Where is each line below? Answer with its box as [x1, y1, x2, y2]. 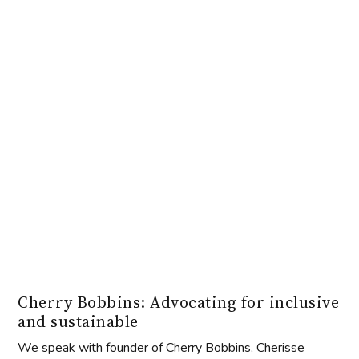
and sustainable [18, 310, 139, 333]
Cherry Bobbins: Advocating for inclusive [18, 291, 340, 314]
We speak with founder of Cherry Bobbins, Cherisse [18, 339, 305, 357]
